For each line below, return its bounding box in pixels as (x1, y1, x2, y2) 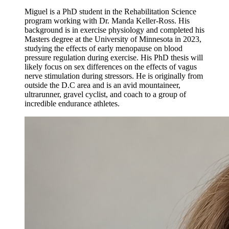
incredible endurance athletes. (25, 99, 120, 108)
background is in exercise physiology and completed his (25, 26, 204, 35)
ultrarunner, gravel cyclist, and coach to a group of (25, 90, 186, 99)
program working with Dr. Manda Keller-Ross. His (25, 16, 190, 26)
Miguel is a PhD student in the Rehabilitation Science (25, 7, 196, 16)
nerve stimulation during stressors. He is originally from (25, 72, 203, 81)
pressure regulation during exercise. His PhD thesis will (25, 53, 203, 62)
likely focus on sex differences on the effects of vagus (25, 62, 197, 72)
